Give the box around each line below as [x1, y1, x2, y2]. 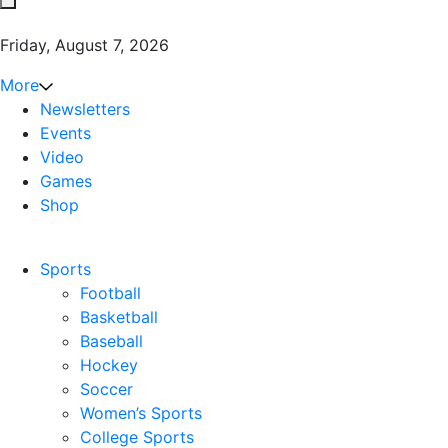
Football [80, 282, 141, 303]
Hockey [80, 354, 138, 375]
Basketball [80, 306, 158, 327]
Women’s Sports [80, 402, 202, 423]
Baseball [80, 330, 143, 351]
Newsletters [40, 98, 130, 119]
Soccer [80, 378, 133, 399]
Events [40, 122, 91, 143]
